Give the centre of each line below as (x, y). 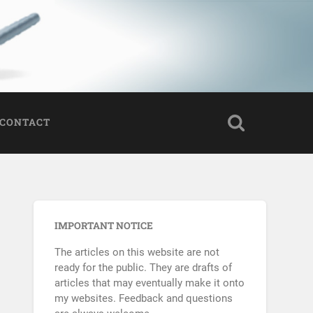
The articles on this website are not (137, 253)
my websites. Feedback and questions (144, 299)
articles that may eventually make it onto (150, 283)
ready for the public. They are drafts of (144, 268)
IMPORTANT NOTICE (104, 226)
